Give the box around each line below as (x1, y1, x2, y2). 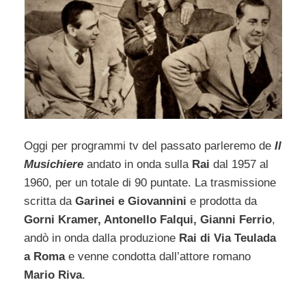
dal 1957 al (210, 157, 268, 171)
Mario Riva (24, 268, 82, 281)
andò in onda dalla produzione (24, 231, 179, 245)
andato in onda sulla (83, 157, 192, 171)
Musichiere (24, 157, 83, 171)
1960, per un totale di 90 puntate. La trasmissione (24, 176, 276, 189)
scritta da (24, 194, 75, 208)
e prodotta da (186, 194, 257, 208)
